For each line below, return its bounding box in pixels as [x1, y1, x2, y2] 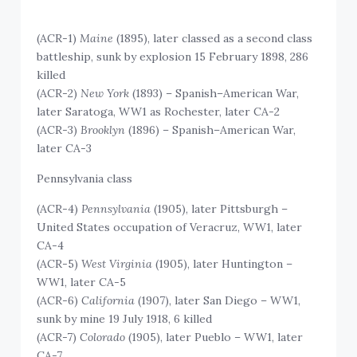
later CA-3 [37, 141, 92, 156]
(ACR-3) [37, 123, 81, 138]
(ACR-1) [37, 31, 80, 46]
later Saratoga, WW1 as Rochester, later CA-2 [37, 104, 280, 120]
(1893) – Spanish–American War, [129, 86, 300, 101]
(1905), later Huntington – [152, 257, 293, 272]
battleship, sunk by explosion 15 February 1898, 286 [37, 49, 309, 65]
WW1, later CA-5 [37, 275, 127, 290]
